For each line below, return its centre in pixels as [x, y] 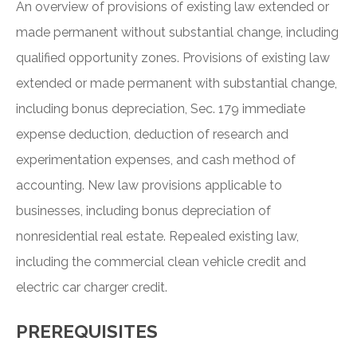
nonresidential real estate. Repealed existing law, [157, 237]
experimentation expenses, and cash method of [156, 160]
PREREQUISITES [87, 332]
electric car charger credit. [92, 288]
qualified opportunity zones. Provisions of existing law [173, 58]
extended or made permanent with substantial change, [177, 84]
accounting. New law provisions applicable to [149, 186]
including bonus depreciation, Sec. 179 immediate [161, 109]
